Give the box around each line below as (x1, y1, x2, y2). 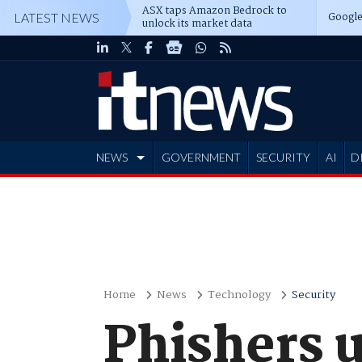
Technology (207, 286, 271, 304)
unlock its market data (142, 15, 252, 32)
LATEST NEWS (14, 10, 99, 25)
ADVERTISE (98, 183, 159, 196)
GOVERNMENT (161, 150, 241, 164)
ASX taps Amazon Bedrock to (142, 2, 287, 19)
